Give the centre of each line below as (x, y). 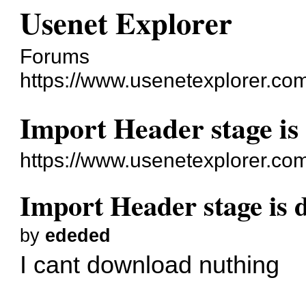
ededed (78, 235)
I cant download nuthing (150, 265)
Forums (55, 56)
